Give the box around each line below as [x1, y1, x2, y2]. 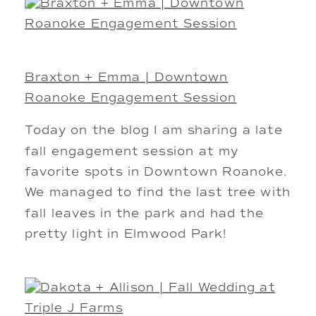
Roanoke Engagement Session [25, 91, 237, 107]
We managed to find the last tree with [25, 186, 291, 201]
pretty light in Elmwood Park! [25, 227, 227, 243]
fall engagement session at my [25, 144, 238, 159]
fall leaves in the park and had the [25, 206, 264, 221]
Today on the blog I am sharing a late [25, 123, 283, 139]
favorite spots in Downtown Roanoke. [25, 165, 288, 181]
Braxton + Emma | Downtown [25, 70, 229, 85]
